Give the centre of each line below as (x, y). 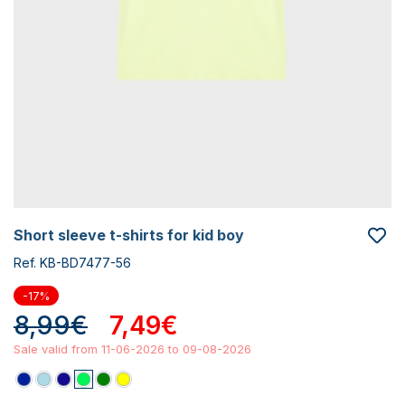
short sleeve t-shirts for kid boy (134, 235)
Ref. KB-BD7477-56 (72, 263)
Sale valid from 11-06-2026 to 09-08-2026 (132, 349)
